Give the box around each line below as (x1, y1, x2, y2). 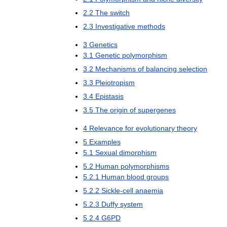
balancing (146, 64, 177, 73)
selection (179, 64, 207, 73)
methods (137, 22, 165, 30)
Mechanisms (95, 64, 136, 73)
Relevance (89, 124, 123, 132)
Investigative (95, 22, 135, 30)
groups (146, 172, 169, 181)
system (120, 200, 143, 208)
